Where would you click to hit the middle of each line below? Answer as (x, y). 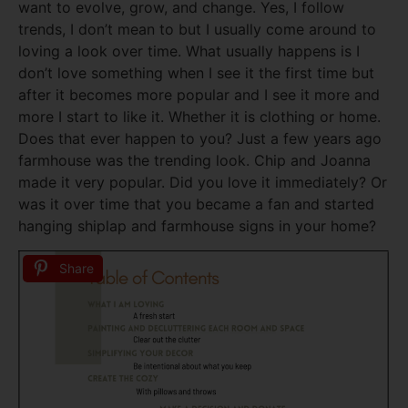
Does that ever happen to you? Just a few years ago (200, 139)
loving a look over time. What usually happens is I (189, 51)
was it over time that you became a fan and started (196, 204)
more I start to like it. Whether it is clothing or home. (199, 117)
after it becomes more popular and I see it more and (199, 95)
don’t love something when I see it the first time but (196, 73)
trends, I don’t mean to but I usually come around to (197, 30)
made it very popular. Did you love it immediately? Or (203, 183)
